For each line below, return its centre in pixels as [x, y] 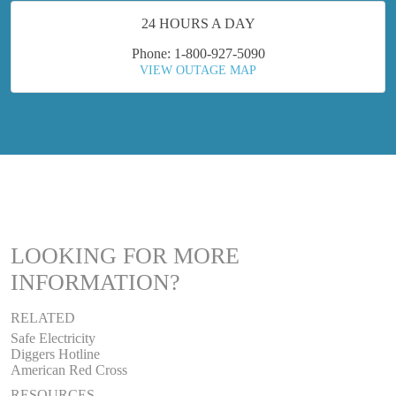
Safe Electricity [53, 338]
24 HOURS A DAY [198, 23]
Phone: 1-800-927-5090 [198, 53]
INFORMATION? [95, 282]
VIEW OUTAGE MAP [198, 70]
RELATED [43, 317]
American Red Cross [69, 369]
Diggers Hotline [55, 354]
